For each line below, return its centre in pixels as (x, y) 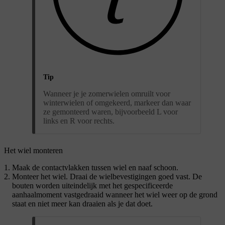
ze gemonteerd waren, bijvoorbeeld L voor (110, 112)
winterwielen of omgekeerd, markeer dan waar (117, 103)
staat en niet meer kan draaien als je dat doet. (82, 204)
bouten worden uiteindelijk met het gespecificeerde (92, 186)
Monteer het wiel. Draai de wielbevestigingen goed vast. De (107, 177)
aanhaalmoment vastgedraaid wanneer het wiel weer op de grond (115, 195)
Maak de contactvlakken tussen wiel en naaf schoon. (95, 168)
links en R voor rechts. (79, 121)
